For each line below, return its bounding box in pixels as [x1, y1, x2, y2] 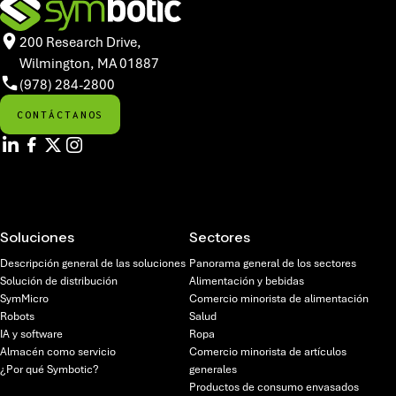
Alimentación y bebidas [189, 273, 304, 288]
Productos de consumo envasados [189, 379, 359, 394]
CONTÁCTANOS [17, 109, 104, 120]
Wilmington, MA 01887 [19, 54, 159, 72]
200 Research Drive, [19, 33, 150, 50]
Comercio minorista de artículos [189, 344, 346, 359]
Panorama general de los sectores [189, 255, 356, 270]
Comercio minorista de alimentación [189, 291, 369, 306]
